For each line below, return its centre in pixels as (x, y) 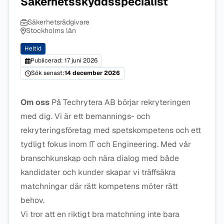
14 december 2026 (92, 73)
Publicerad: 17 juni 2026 (64, 60)
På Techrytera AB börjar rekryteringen (120, 102)
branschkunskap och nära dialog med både (100, 158)
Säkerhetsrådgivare (58, 22)
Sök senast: (48, 73)
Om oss (35, 102)
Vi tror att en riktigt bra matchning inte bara (100, 214)
